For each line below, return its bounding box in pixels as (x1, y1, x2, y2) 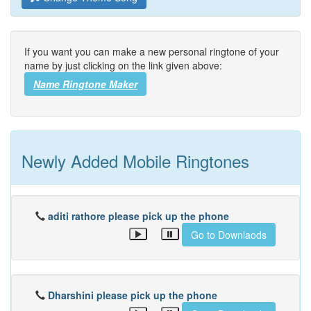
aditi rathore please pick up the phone (48, 209, 229, 223)
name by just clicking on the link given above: (24, 58, 222, 72)
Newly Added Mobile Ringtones (22, 149, 249, 173)
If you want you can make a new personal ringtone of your (24, 44, 279, 58)
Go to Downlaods (191, 228, 267, 242)
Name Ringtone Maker (33, 77, 137, 91)
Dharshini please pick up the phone (48, 288, 217, 302)
